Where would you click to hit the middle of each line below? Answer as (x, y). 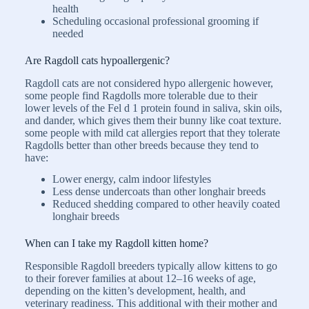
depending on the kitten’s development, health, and (135, 291)
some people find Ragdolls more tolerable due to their (141, 96)
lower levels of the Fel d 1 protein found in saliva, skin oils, (153, 108)
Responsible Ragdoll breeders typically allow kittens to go (151, 266)
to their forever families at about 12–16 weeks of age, (140, 279)
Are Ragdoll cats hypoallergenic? (97, 61)
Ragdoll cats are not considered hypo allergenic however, (149, 83)
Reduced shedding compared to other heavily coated (166, 203)
